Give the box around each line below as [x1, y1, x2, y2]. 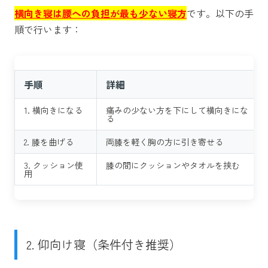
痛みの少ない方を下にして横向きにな [106, 103, 248, 116]
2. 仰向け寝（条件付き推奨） [26, 235, 181, 253]
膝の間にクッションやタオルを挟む [106, 159, 240, 171]
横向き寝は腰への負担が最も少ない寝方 [14, 5, 187, 20]
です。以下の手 [187, 5, 254, 20]
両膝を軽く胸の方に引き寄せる [106, 135, 223, 148]
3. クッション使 [24, 159, 83, 171]
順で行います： [14, 22, 81, 36]
